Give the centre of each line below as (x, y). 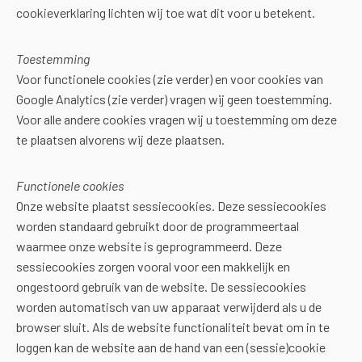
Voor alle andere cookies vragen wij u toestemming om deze (177, 119)
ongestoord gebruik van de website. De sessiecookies (161, 286)
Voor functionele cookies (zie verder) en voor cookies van (170, 79)
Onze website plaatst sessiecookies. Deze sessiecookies (171, 206)
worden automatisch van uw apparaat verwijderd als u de (169, 307)
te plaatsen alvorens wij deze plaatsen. (120, 139)
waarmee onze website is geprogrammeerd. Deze (149, 246)
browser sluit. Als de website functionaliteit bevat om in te (173, 327)
